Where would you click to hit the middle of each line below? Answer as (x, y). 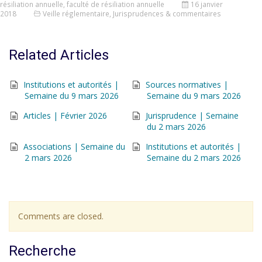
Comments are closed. (61, 216)
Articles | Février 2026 (65, 116)
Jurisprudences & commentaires (167, 13)
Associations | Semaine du (74, 146)
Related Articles (59, 55)
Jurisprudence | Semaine (192, 116)
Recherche (42, 251)
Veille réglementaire (76, 13)
